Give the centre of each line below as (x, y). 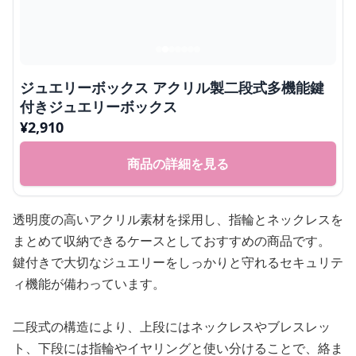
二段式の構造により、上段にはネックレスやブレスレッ (172, 327)
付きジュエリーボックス (99, 107)
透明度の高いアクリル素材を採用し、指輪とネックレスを (178, 220)
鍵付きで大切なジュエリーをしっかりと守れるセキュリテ (178, 263)
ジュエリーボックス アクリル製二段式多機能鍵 (172, 88)
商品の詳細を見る (178, 164)
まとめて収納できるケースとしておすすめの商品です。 (172, 241)
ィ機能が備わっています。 (89, 284)
